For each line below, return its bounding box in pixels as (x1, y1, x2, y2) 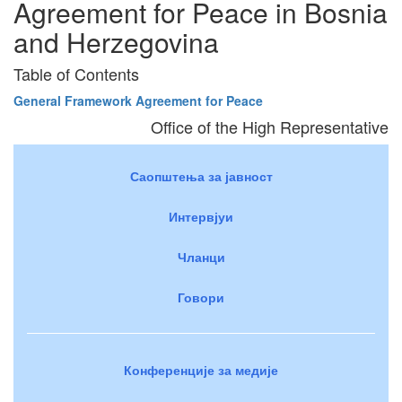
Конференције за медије (124, 360, 278, 379)
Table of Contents (13, 61, 139, 85)
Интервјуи (169, 206, 233, 225)
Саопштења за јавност (129, 166, 273, 185)
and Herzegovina (13, 22, 219, 61)
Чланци (177, 247, 225, 266)
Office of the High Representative (151, 114, 389, 138)
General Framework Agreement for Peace (13, 91, 263, 109)
